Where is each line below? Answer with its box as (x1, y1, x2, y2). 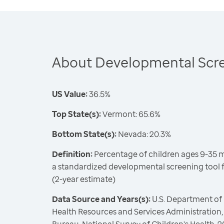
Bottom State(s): (52, 128, 116, 139)
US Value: (52, 88, 87, 99)
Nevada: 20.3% (116, 128, 171, 139)
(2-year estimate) (52, 173, 115, 184)
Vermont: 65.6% (101, 108, 160, 119)
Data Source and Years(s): (52, 193, 150, 204)
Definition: (52, 148, 92, 159)
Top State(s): (52, 108, 101, 119)
